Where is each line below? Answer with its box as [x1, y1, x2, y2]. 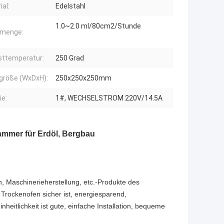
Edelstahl [55, 2, 85, 10]
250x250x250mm [55, 74, 111, 82]
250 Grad [55, 54, 84, 62]
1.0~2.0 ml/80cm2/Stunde [55, 22, 141, 30]
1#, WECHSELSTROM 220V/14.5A [55, 94, 162, 102]
